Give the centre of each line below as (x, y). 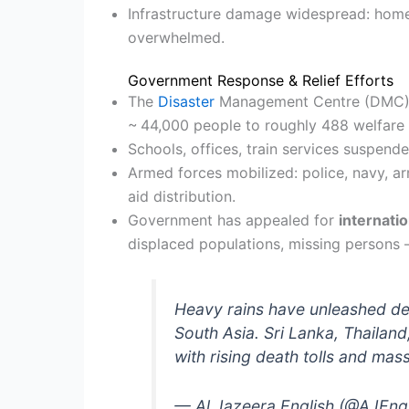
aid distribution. (182, 196)
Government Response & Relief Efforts (261, 80)
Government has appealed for (233, 220)
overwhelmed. (176, 37)
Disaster (186, 101)
